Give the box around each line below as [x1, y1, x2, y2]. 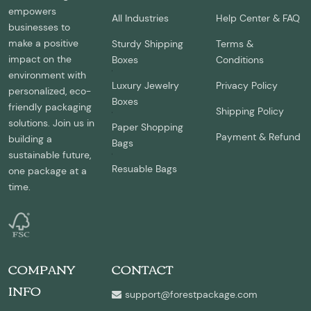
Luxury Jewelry [112, 79, 180, 92]
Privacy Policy [215, 79, 278, 92]
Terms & [215, 37, 253, 51]
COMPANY [8, 258, 75, 280]
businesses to [8, 21, 70, 34]
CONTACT [112, 258, 174, 280]
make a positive [8, 37, 78, 50]
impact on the [8, 53, 72, 66]
